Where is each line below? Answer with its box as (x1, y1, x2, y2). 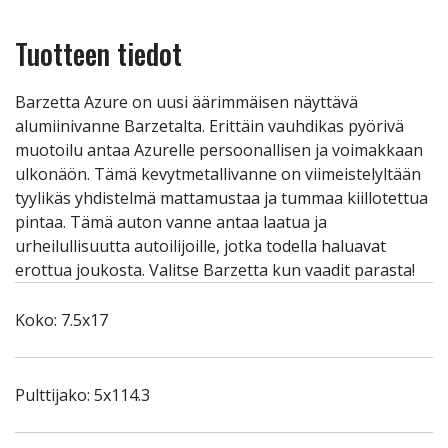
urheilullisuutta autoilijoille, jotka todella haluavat (15, 235, 386, 257)
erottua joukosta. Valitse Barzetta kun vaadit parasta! (15, 259, 415, 281)
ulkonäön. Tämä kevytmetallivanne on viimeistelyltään (15, 163, 421, 185)
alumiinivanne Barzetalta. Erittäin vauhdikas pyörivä (15, 115, 404, 137)
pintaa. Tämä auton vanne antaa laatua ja (15, 211, 327, 233)
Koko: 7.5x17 (15, 309, 108, 331)
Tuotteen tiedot (15, 33, 182, 74)
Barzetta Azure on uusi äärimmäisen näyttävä (15, 91, 358, 113)
